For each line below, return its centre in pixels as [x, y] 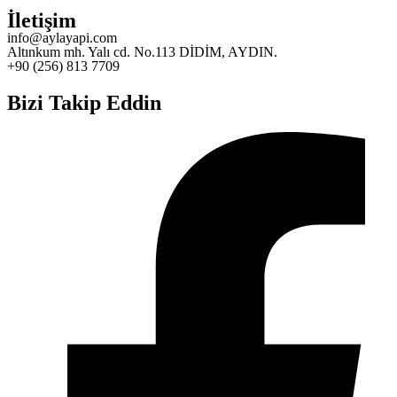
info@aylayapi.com [62, 37]
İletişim [42, 20]
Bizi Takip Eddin [84, 102]
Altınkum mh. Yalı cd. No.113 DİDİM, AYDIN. [142, 51]
